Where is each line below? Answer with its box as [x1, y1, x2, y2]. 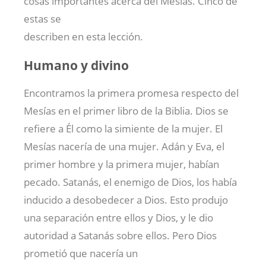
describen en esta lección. [24, 30, 143, 44]
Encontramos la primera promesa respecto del [24, 86, 239, 100]
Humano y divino [24, 56, 129, 74]
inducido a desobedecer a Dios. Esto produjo [24, 193, 228, 207]
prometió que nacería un [24, 246, 138, 261]
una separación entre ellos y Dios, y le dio [24, 211, 213, 225]
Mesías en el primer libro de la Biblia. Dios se [24, 104, 229, 118]
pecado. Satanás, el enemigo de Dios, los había [24, 175, 237, 189]
